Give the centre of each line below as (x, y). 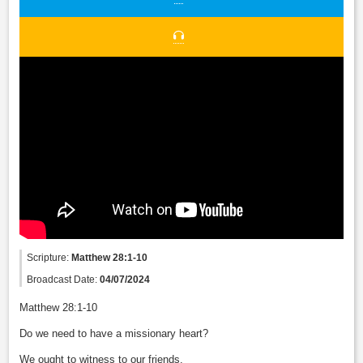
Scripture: (49, 258)
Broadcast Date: (64, 280)
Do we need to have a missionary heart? (114, 334)
